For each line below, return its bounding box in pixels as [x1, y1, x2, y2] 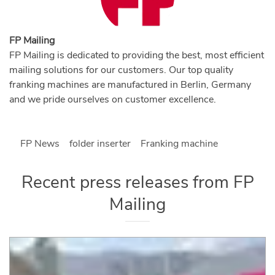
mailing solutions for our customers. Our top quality [9, 63, 233, 77]
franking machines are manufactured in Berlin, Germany [9, 78, 251, 92]
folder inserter [69, 137, 131, 151]
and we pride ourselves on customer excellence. [9, 93, 216, 107]
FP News [20, 137, 60, 151]
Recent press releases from [21, 171, 233, 195]
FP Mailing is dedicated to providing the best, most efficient [9, 48, 264, 63]
